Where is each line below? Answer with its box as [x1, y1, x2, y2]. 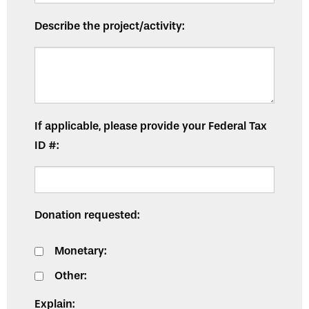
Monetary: [54, 244, 106, 258]
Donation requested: [34, 208, 139, 222]
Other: [54, 269, 86, 283]
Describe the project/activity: [34, 19, 184, 32]
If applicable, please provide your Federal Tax [34, 119, 267, 132]
